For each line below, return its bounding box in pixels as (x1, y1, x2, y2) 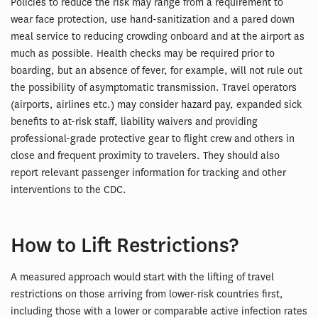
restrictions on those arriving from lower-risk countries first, (11, 287, 283, 301)
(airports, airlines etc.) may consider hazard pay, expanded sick (11, 97, 302, 111)
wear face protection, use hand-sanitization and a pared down (11, 12, 295, 26)
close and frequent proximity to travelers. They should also (11, 148, 280, 163)
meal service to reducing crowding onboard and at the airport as (11, 29, 305, 43)
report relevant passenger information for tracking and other (11, 165, 286, 180)
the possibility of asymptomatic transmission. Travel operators (11, 80, 297, 94)
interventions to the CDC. (11, 182, 126, 197)
